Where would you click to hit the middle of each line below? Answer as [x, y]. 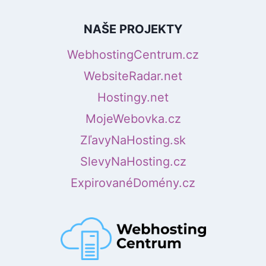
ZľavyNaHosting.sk [133, 140]
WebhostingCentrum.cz [133, 55]
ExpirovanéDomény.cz [133, 183]
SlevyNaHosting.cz [133, 162]
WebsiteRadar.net [133, 76]
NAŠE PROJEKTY [133, 29]
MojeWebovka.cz [133, 119]
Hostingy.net [133, 98]
